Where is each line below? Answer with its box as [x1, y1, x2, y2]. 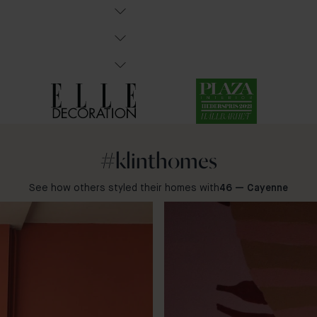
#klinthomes [100, 148, 217, 173]
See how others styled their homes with [29, 183, 219, 193]
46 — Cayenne [219, 183, 288, 193]
